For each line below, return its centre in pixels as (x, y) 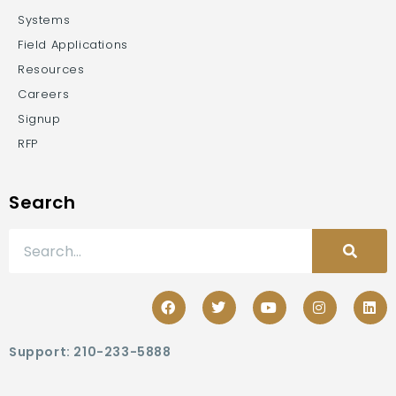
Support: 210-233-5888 (90, 352)
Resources (51, 69)
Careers (44, 94)
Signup (39, 119)
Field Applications (73, 45)
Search (42, 202)
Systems (44, 20)
